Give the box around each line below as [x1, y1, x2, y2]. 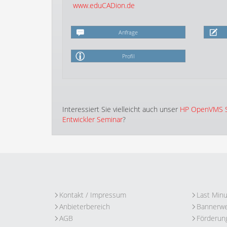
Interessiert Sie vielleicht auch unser [62, 104, 180, 114]
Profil [122, 52, 135, 60]
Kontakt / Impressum [59, 190, 126, 200]
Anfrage [119, 28, 138, 36]
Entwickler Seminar [62, 115, 123, 124]
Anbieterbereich [59, 202, 110, 211]
